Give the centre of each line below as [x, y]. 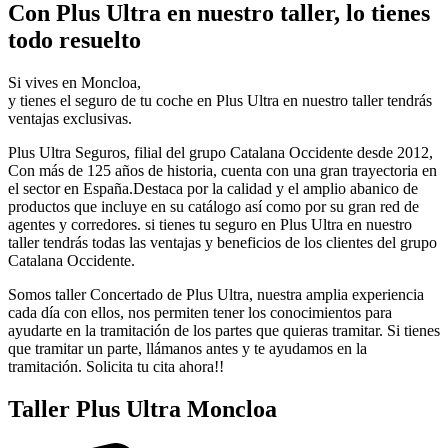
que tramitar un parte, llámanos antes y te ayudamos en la [187, 349]
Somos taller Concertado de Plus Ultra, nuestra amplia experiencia [216, 295]
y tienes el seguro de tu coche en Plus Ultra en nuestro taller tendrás [220, 101]
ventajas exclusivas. [70, 119]
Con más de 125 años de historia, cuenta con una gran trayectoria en [222, 171]
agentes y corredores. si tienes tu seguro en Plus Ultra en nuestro [210, 225]
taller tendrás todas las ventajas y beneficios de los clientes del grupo [222, 243]
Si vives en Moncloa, [74, 83]
